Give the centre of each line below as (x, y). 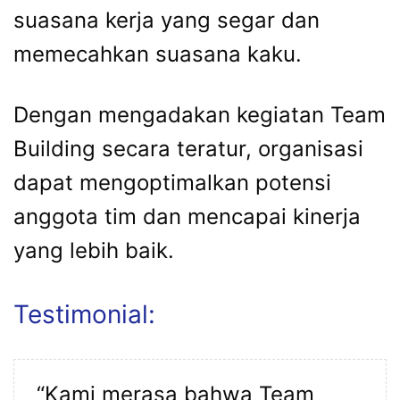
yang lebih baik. (94, 251)
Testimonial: (84, 315)
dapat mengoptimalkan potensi (172, 183)
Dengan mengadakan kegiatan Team (200, 115)
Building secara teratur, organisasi (188, 149)
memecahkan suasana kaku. (158, 54)
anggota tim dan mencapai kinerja (187, 217)
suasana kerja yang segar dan (167, 21)
